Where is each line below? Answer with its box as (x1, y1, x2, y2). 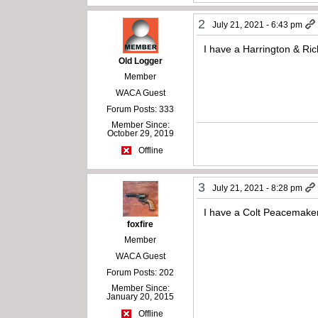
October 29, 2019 (106, 128, 174, 138)
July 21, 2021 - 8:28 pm (212, 182, 303, 193)
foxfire (127, 219, 154, 229)
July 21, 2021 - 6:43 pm (212, 19, 303, 30)
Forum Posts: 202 (106, 267, 175, 278)
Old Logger (118, 55, 163, 66)
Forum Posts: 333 (106, 104, 175, 114)
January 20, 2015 (106, 291, 175, 302)
